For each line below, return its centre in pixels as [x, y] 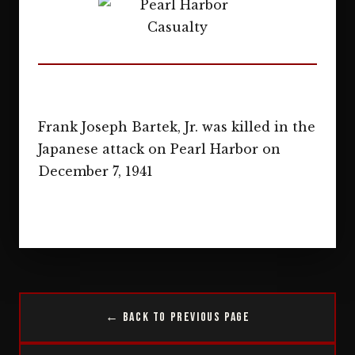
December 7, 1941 [95, 171]
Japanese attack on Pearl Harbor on [159, 149]
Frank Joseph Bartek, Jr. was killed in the [177, 127]
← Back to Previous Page [177, 318]
